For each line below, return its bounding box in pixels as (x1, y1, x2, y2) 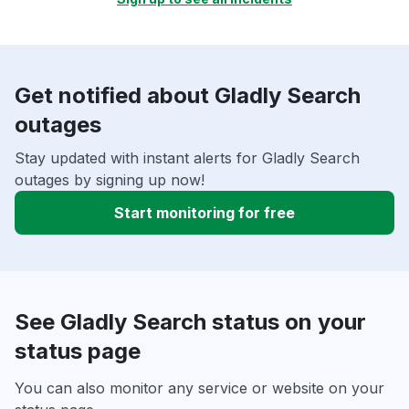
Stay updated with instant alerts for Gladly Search (15, 149, 360, 168)
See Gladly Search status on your (15, 309, 366, 336)
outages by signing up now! (15, 171, 204, 190)
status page (15, 338, 141, 365)
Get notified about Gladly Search (15, 82, 361, 110)
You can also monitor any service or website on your (15, 379, 384, 398)
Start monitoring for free (114, 204, 295, 223)
